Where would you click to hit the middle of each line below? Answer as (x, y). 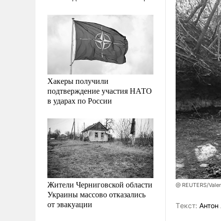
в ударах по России (80, 100)
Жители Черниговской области (100, 184)
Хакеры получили (78, 80)
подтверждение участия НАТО (100, 90)
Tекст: (186, 206)
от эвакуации (70, 204)
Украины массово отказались (96, 194)
